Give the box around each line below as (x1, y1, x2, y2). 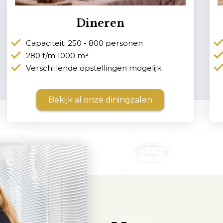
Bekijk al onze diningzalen (48, 95, 153, 105)
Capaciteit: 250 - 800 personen (26, 38, 143, 48)
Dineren (76, 16, 125, 30)
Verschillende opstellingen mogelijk (26, 63, 162, 73)
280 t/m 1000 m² (26, 51, 89, 61)
